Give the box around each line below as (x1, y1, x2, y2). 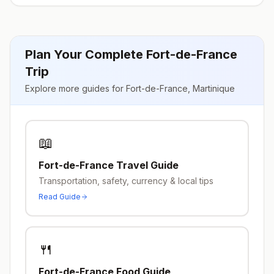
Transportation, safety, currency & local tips (39, 176, 213, 186)
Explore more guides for (25, 83, 126, 94)
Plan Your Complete (25, 47, 146, 62)
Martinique (193, 83, 235, 94)
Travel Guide (114, 159, 179, 171)
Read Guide (39, 192, 81, 201)
